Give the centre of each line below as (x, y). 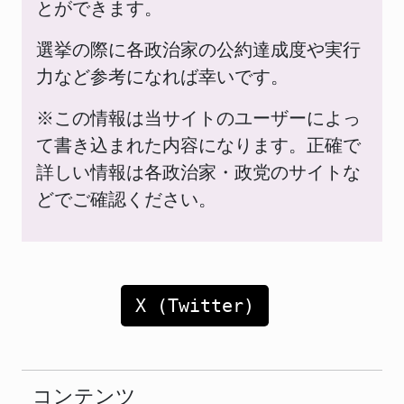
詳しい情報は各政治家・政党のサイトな (198, 173)
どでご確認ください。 (126, 200)
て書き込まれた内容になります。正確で (198, 146)
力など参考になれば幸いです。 (162, 77)
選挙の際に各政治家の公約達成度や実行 (198, 50)
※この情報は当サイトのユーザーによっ (198, 119)
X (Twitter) (195, 306)
